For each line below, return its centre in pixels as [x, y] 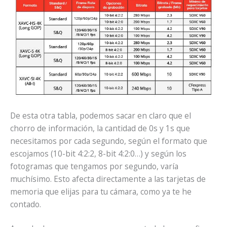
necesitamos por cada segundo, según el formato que [109, 141]
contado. [26, 204]
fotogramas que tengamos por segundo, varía [94, 166]
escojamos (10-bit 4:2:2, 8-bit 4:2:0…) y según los [98, 154]
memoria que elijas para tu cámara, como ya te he [101, 192]
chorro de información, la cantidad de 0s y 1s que [100, 128]
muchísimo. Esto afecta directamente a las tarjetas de [108, 179]
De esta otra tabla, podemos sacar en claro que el [101, 116]
